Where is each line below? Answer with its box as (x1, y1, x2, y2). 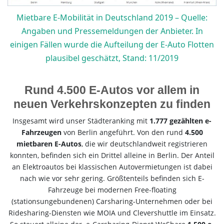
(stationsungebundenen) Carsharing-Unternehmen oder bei (11, 196, 212, 206)
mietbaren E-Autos (16, 138, 81, 148)
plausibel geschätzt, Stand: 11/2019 (45, 52, 178, 63)
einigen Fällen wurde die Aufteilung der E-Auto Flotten (10, 38, 214, 50)
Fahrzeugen (21, 127, 61, 137)
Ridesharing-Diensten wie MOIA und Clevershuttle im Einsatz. (8, 207, 216, 217)
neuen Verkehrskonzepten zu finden (13, 97, 210, 110)
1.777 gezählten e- (149, 115, 211, 125)
